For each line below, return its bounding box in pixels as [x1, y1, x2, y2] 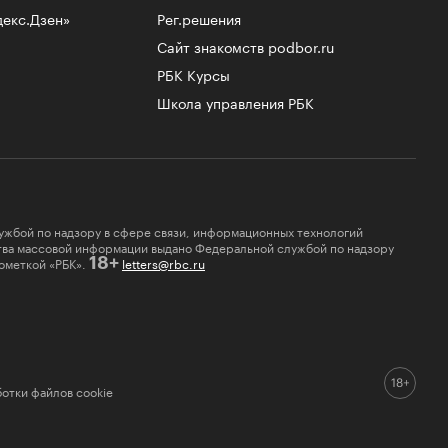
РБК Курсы [157, 62, 230, 85]
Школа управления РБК [157, 90, 314, 113]
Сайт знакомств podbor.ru [157, 34, 334, 57]
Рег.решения [157, 6, 241, 29]
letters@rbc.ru [122, 252, 205, 272]
